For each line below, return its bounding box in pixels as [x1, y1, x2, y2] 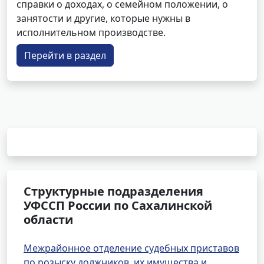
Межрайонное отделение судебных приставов [24, 242, 239, 255]
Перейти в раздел [24, 49, 106, 62]
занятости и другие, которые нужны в [16, 12, 190, 25]
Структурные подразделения [24, 183, 203, 199]
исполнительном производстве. [16, 26, 166, 39]
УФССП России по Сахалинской [24, 197, 212, 213]
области [24, 212, 73, 227]
